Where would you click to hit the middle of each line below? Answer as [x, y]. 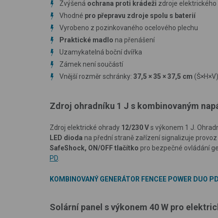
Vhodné [71, 15]
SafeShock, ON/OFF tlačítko [94, 148]
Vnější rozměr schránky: [96, 76]
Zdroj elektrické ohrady [85, 127]
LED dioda [66, 137]
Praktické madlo [86, 40]
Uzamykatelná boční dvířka [101, 52]
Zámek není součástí [91, 64]
